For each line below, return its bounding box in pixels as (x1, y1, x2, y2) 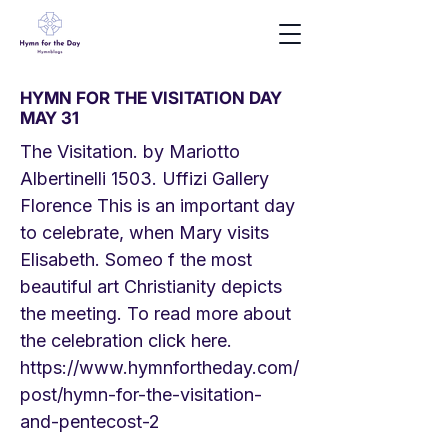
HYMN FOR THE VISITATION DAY (20, 88, 282, 108)
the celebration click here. (20, 330, 232, 351)
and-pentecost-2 (20, 411, 160, 432)
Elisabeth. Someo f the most (20, 249, 252, 270)
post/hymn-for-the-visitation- (20, 384, 262, 405)
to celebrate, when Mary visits (20, 222, 269, 243)
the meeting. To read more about (20, 303, 291, 324)
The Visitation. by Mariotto (20, 141, 240, 162)
